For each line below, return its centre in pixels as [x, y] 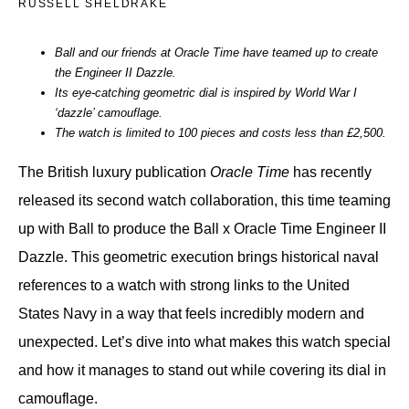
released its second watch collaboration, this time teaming [204, 200]
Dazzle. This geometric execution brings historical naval [199, 257]
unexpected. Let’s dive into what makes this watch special [204, 341]
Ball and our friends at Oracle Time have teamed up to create [216, 52]
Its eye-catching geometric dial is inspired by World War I [206, 92]
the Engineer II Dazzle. [117, 72]
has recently [330, 172]
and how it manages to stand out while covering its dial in [202, 370]
